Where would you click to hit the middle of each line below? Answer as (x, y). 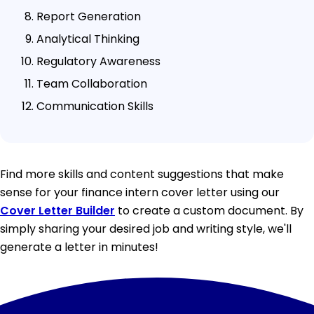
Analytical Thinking (88, 39)
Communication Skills (95, 106)
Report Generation (89, 16)
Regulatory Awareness (98, 61)
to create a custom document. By (209, 210)
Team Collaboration (92, 83)
